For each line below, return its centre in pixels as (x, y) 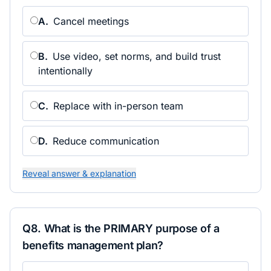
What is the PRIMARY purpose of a (132, 228)
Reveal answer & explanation (79, 173)
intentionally (65, 71)
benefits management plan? (93, 245)
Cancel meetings (91, 21)
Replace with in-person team (118, 106)
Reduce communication (106, 141)
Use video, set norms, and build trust (137, 56)
